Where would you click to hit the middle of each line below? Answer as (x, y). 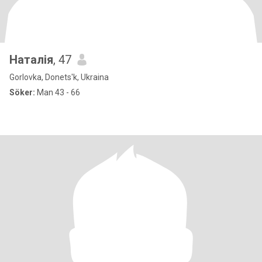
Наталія (31, 60)
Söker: (22, 92)
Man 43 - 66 (58, 92)
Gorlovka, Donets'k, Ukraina (59, 77)
